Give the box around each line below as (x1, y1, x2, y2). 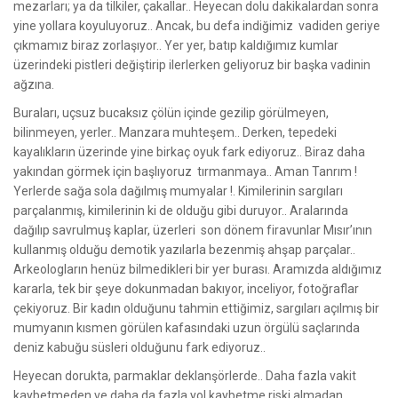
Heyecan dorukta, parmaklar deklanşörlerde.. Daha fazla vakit (13, 368, 356, 383)
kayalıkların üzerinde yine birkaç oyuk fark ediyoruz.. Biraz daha (13, 144, 365, 159)
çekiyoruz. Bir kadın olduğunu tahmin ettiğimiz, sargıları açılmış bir (13, 300, 379, 315)
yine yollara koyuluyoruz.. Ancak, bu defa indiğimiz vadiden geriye (13, 18, 380, 33)
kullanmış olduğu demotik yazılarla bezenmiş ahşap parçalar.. (13, 242, 355, 257)
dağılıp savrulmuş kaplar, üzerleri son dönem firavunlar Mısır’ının (13, 222, 372, 237)
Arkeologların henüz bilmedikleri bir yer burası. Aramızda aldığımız (13, 261, 382, 276)
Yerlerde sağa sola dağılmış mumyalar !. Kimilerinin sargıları (13, 183, 343, 198)
